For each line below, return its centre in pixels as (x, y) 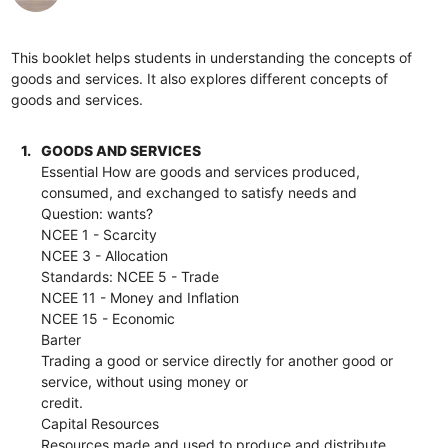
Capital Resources (100, 423)
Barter (61, 339)
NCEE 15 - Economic (108, 318)
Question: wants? (97, 213)
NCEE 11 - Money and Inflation (140, 297)
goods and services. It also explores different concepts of (200, 78)
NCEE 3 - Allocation (105, 255)
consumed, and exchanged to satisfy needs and (199, 192)
